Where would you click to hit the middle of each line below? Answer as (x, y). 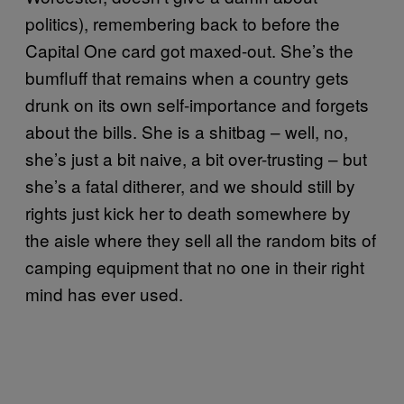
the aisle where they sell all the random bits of (201, 239)
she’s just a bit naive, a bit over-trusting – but (196, 158)
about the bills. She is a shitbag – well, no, (187, 131)
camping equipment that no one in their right (195, 266)
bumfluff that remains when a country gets (187, 77)
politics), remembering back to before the (183, 23)
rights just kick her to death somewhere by (188, 212)
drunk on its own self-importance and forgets (197, 104)
